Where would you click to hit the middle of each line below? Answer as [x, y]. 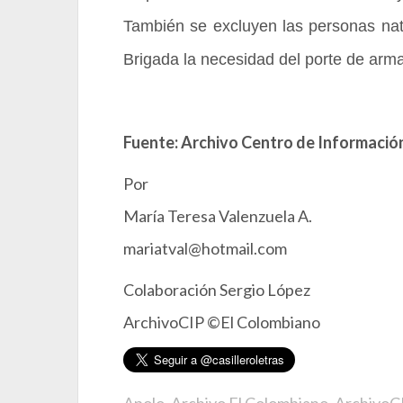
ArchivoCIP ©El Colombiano [222, 322]
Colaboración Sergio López [217, 290]
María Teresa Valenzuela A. [218, 216]
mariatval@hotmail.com [205, 248]
